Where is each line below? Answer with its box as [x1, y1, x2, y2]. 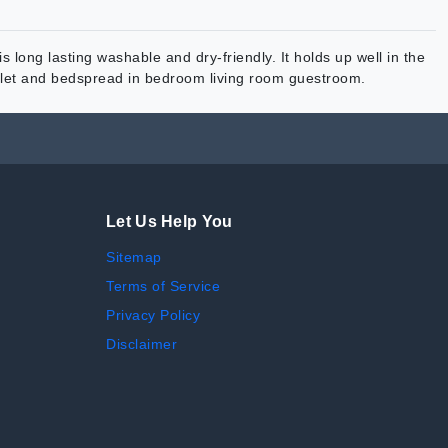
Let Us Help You [106, 213, 233, 231]
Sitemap [106, 249, 162, 266]
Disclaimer [106, 336, 177, 353]
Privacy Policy [106, 307, 200, 324]
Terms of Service [106, 278, 220, 295]
